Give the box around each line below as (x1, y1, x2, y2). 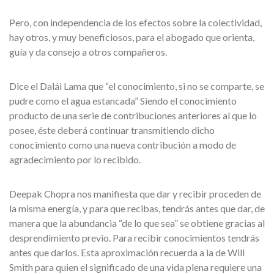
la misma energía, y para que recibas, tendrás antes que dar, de (9, 202, 265, 214)
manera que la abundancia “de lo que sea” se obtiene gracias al (9, 217, 265, 229)
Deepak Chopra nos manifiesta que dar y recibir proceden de (9, 188, 261, 199)
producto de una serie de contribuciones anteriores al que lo (9, 109, 257, 121)
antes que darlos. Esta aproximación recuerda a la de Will (9, 246, 245, 258)
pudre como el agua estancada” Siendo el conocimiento (9, 95, 237, 106)
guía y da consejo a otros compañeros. (9, 46, 167, 57)
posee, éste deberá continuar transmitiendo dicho (9, 124, 215, 136)
